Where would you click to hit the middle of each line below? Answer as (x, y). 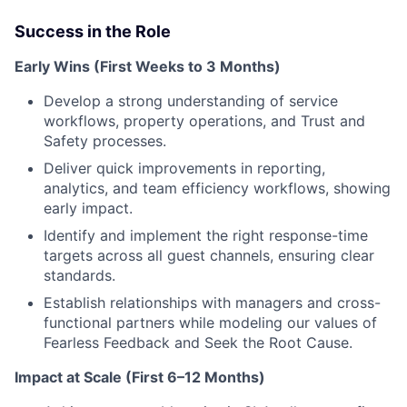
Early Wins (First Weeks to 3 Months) (148, 66)
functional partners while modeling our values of (210, 322)
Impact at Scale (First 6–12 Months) (140, 377)
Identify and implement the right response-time (206, 235)
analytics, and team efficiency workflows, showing (217, 188)
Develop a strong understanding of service (191, 100)
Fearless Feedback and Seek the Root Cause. (198, 342)
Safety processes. (105, 140)
